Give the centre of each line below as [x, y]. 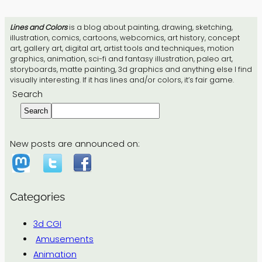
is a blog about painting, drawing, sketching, [150, 27]
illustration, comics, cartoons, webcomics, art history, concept [125, 37]
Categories [37, 196]
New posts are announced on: [75, 144]
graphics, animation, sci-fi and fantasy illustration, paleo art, [121, 58]
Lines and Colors [38, 27]
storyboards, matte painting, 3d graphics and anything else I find [131, 69]
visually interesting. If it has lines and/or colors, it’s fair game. [122, 80]
